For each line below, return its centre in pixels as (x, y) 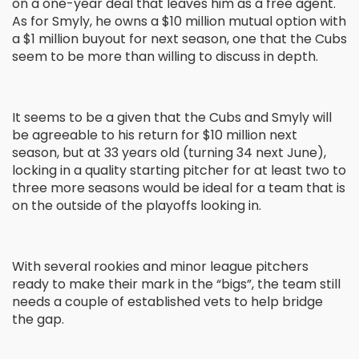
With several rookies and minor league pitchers (160, 267)
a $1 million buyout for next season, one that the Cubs (179, 39)
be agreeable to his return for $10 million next (155, 135)
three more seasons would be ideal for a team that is (179, 188)
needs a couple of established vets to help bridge (167, 302)
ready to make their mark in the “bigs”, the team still (176, 284)
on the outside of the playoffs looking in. (137, 206)
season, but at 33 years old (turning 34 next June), (169, 153)
